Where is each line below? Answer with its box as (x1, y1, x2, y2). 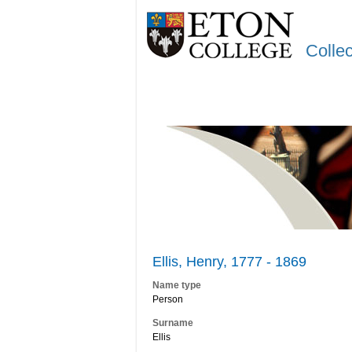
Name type (152, 280, 201, 291)
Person (152, 294, 183, 306)
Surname (152, 317, 193, 328)
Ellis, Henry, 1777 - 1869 (152, 254, 306, 270)
